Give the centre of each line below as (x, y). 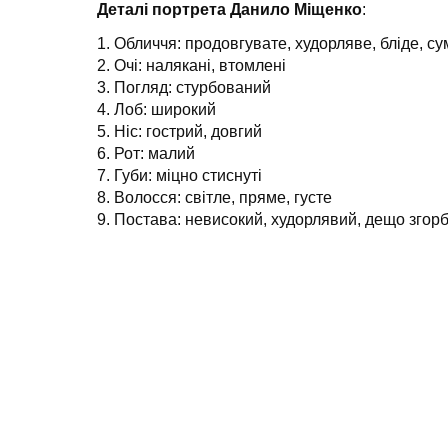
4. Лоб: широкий (156, 109)
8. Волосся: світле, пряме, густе (214, 197)
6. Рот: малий (146, 153)
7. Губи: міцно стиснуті (179, 175)
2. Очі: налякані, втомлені (191, 65)
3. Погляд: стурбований (184, 87)
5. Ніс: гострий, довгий (179, 131)
